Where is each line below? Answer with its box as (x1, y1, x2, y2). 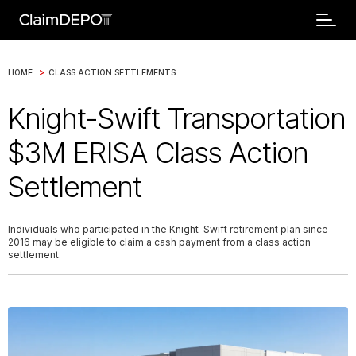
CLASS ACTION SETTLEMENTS (48, 67, 176, 77)
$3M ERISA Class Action (8, 135, 308, 170)
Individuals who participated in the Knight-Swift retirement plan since (8, 223, 328, 235)
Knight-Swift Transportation (8, 101, 346, 136)
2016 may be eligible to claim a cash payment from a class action (8, 236, 311, 248)
